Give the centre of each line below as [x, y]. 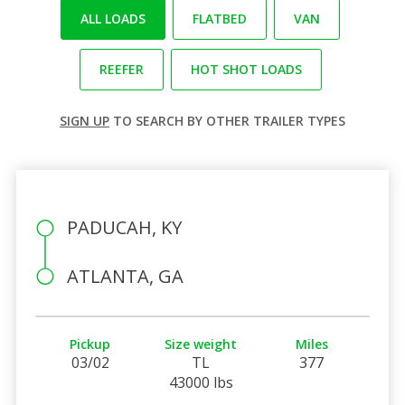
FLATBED [220, 18]
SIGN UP [85, 120]
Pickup [90, 344]
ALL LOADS [113, 18]
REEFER [121, 69]
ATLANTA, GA [125, 276]
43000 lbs [201, 382]
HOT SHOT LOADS [246, 69]
